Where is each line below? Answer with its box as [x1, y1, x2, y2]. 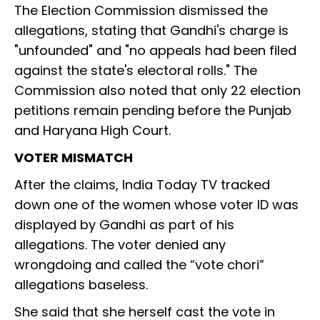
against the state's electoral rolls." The [14, 61, 257, 80]
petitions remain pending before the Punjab [14, 101, 291, 120]
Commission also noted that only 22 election [14, 81, 301, 100]
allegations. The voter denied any [14, 236, 226, 254]
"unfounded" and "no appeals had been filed [14, 41, 296, 60]
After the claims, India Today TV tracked [14, 176, 270, 194]
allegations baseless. [14, 276, 148, 294]
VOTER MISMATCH [14, 149, 133, 167]
